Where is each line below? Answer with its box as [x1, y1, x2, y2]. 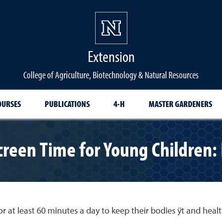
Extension [87, 46, 135, 66]
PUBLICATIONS [44, 98, 90, 110]
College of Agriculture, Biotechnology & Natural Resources [23, 68, 199, 81]
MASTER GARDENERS [148, 98, 212, 110]
